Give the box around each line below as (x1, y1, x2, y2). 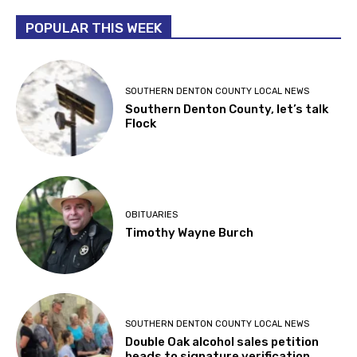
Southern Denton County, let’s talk (125, 101, 329, 116)
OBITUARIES (125, 209, 178, 220)
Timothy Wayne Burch (125, 225, 254, 240)
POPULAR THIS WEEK (25, 19, 162, 36)
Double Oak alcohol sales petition (125, 335, 320, 350)
